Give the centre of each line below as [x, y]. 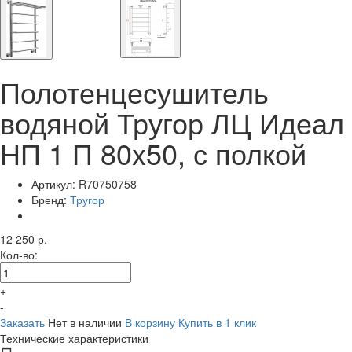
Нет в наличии [85, 322]
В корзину [150, 322]
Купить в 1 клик [217, 322]
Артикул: [55, 184]
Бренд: [51, 200]
